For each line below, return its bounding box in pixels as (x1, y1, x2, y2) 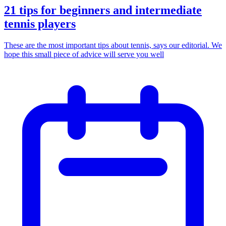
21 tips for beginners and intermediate (4, 4, 202, 17)
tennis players (4, 17, 76, 31)
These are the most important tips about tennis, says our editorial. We (4, 41, 222, 50)
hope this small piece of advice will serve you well (4, 50, 164, 59)
